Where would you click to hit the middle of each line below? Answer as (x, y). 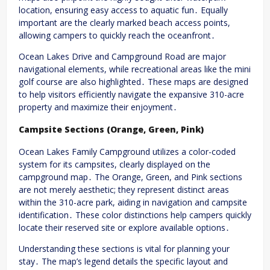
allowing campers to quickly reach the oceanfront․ (117, 36)
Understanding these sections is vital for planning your (124, 249)
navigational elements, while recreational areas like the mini (135, 69)
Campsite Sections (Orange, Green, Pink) (111, 129)
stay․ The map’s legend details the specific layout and (123, 262)
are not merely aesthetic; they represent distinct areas (124, 190)
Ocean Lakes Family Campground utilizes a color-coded (127, 152)
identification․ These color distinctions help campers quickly (135, 215)
